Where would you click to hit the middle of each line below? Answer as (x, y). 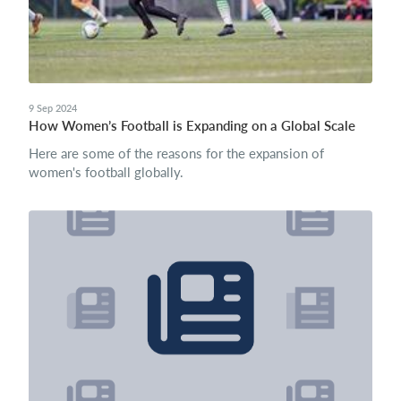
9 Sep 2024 (53, 108)
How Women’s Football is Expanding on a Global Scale (192, 126)
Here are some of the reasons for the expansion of (176, 154)
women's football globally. (106, 172)
